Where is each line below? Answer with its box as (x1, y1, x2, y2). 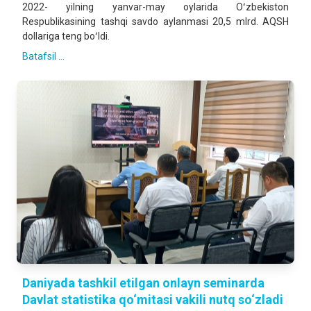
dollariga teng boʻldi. (22, 31, 110, 42)
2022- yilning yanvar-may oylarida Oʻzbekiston (22, 1, 289, 12)
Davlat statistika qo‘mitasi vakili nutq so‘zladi (22, 292, 283, 307)
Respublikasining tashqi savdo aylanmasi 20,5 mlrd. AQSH (22, 16, 289, 27)
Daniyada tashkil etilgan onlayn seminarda (22, 276, 264, 290)
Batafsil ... (22, 51, 65, 62)
